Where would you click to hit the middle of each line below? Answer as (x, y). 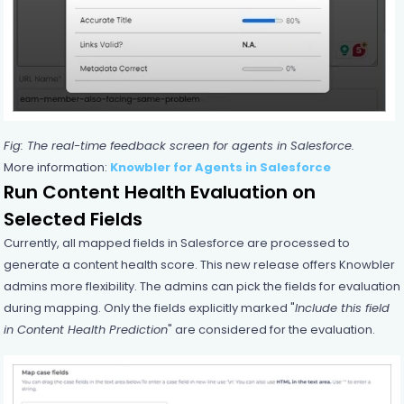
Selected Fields (73, 220)
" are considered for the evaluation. (271, 330)
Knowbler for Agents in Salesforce (220, 168)
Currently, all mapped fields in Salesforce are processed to (176, 243)
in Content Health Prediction (85, 330)
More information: (56, 168)
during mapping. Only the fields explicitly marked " (149, 308)
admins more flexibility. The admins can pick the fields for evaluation (202, 287)
